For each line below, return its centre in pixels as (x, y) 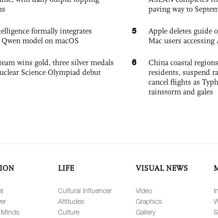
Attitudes (71, 201)
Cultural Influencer (85, 191)
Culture (69, 212)
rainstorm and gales (181, 92)
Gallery (145, 212)
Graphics (149, 201)
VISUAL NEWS (162, 168)
